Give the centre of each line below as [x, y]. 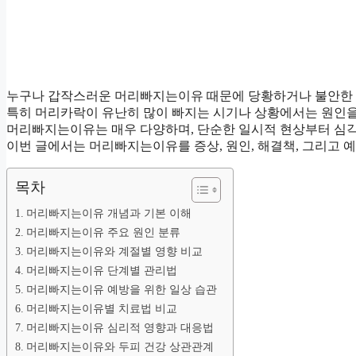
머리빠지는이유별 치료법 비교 [101, 309]
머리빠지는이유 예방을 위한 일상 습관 [121, 290]
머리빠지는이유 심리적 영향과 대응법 [120, 328]
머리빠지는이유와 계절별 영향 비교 [114, 252]
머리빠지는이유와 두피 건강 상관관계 [120, 347]
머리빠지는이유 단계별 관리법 [101, 271]
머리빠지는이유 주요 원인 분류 [103, 232]
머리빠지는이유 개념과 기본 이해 [108, 213]
